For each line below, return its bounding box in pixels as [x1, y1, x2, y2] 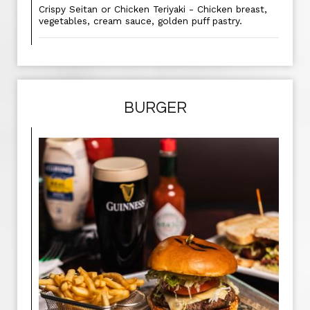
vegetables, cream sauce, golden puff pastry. [39, 15, 242, 26]
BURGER [123, 100, 187, 116]
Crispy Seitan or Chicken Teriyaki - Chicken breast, [39, 3, 267, 15]
